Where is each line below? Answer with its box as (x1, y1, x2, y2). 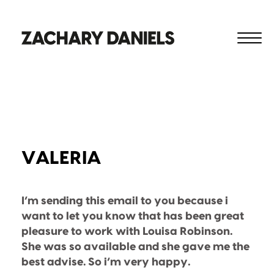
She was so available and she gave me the (21, 241, 250, 252)
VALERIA (21, 149, 101, 168)
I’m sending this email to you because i (21, 195, 228, 206)
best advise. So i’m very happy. (21, 256, 190, 267)
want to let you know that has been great (21, 210, 244, 221)
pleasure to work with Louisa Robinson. (21, 226, 232, 237)
